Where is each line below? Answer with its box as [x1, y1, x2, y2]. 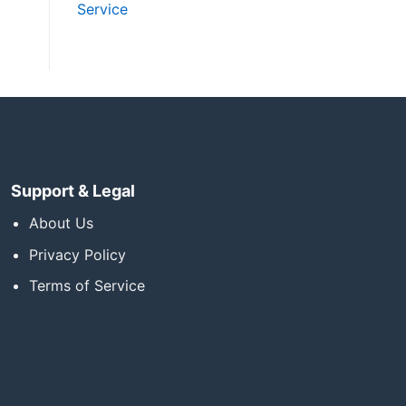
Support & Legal [10, 181, 135, 201]
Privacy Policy [29, 245, 127, 264]
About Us [29, 214, 94, 233]
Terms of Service [29, 276, 146, 295]
